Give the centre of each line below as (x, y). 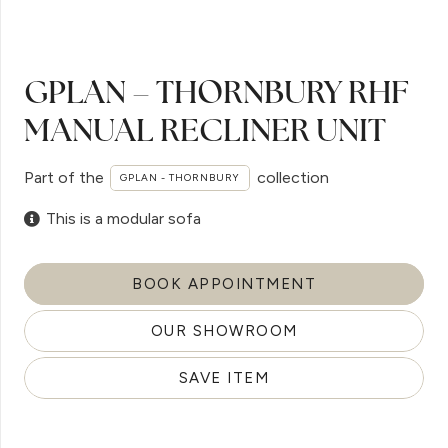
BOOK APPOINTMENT (224, 284)
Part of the (64, 178)
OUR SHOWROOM (224, 330)
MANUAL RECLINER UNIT (205, 130)
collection (292, 178)
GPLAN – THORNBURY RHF (216, 92)
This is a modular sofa (124, 219)
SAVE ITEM (224, 377)
